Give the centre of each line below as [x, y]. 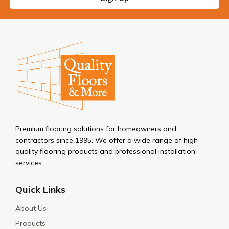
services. [29, 163]
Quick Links [40, 190]
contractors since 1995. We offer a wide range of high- [108, 140]
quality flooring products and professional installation [105, 152]
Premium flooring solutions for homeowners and [96, 129]
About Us [31, 208]
